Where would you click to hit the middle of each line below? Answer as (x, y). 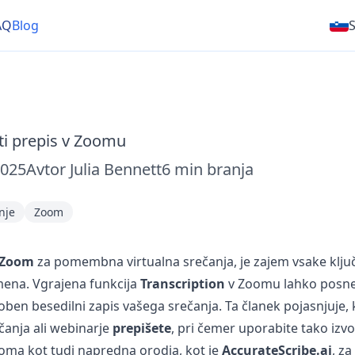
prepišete (141, 328)
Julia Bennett (115, 169)
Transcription (182, 284)
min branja (214, 169)
